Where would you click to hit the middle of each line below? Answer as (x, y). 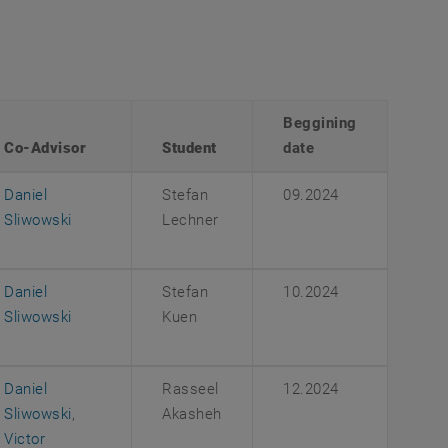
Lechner (190, 220)
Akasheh (192, 414)
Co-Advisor (45, 148)
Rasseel (190, 389)
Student (189, 148)
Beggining (320, 123)
